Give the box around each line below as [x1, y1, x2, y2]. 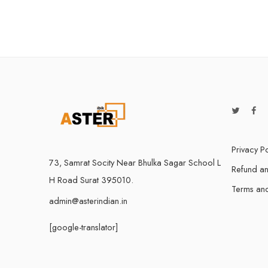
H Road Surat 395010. [49, 173, 133, 187]
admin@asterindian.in [49, 194, 127, 208]
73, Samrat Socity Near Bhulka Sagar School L [49, 156, 221, 169]
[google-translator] [49, 221, 118, 234]
